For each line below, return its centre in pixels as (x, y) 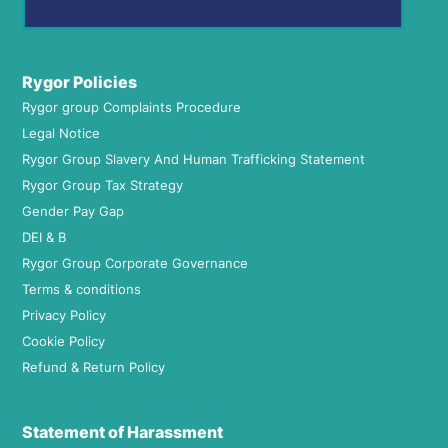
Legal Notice (61, 133)
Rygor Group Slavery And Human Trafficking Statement (193, 159)
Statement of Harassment (122, 432)
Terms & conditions (81, 289)
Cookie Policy (63, 341)
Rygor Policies (79, 82)
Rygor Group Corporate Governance (135, 263)
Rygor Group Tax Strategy (102, 185)
